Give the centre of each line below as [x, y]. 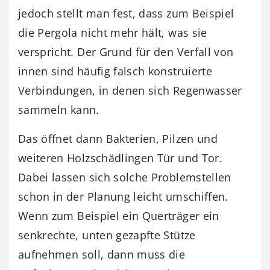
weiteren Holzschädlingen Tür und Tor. [120, 158]
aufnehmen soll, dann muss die [102, 254]
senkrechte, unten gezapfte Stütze [107, 235]
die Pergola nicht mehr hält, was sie [113, 32]
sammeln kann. [59, 109]
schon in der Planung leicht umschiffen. [123, 196]
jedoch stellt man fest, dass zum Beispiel [126, 13]
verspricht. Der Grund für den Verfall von [126, 52]
